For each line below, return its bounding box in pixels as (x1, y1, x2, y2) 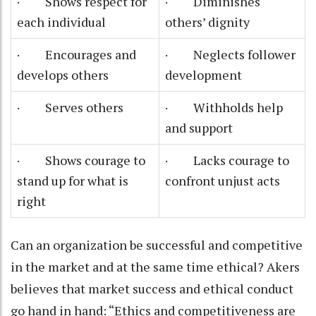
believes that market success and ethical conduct (11, 279, 293, 297)
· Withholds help (165, 98, 283, 116)
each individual (17, 13, 106, 30)
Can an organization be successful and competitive (11, 236, 303, 253)
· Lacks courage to (165, 151, 289, 169)
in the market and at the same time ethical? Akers (11, 257, 300, 275)
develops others (17, 66, 109, 83)
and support (165, 119, 233, 136)
